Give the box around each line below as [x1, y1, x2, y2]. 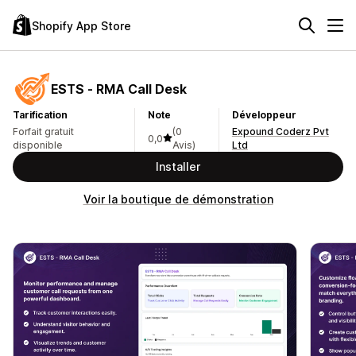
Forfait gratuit [13, 126, 74, 137]
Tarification [13, 109, 68, 121]
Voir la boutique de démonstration [83, 192, 273, 206]
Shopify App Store [32, 18, 131, 33]
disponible [13, 139, 62, 151]
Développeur [231, 109, 296, 121]
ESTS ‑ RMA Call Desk [51, 80, 187, 97]
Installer [156, 160, 200, 173]
